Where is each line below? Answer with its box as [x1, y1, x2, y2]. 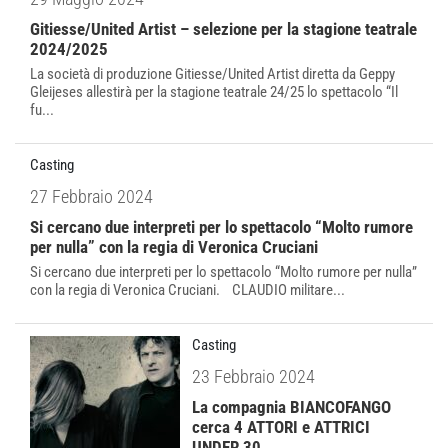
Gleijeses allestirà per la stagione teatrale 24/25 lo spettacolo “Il [30, 83, 398, 101]
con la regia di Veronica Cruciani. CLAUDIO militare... [30, 281, 345, 299]
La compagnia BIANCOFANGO [192, 397, 391, 417]
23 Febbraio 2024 [192, 366, 315, 387]
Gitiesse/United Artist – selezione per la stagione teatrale [30, 19, 417, 39]
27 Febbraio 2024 [30, 186, 153, 207]
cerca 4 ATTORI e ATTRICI [192, 417, 370, 437]
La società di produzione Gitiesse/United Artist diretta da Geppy [30, 65, 395, 83]
